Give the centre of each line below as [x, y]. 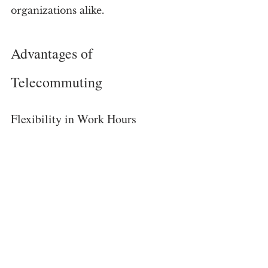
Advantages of [54, 53]
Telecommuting [57, 82]
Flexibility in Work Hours [74, 118]
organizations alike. [57, 10]
